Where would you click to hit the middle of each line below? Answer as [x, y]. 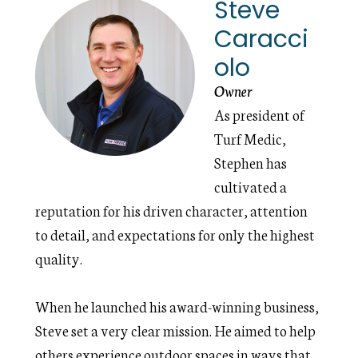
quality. [59, 258]
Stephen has [251, 162]
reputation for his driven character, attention [172, 210]
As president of [260, 114]
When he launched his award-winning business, [177, 306]
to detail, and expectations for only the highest [175, 234]
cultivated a [251, 186]
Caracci [262, 39]
